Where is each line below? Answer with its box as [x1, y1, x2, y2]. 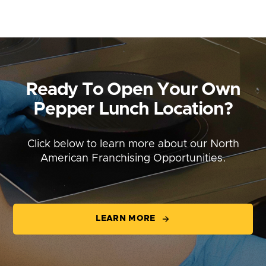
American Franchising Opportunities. [40, 153, 226, 164]
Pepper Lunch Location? [33, 100, 233, 119]
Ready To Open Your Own [26, 81, 240, 99]
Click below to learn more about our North [27, 139, 239, 150]
